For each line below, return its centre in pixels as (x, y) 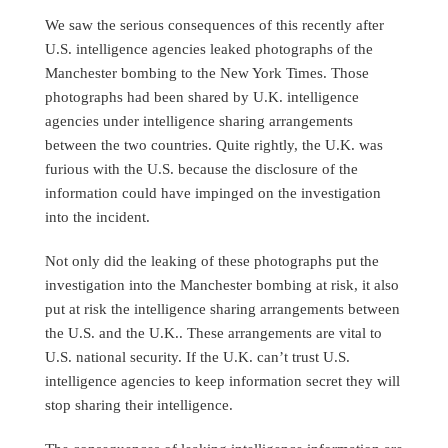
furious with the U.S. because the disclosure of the (201, 168)
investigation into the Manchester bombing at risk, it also (222, 284)
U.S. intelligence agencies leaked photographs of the (209, 48)
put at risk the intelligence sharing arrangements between (222, 308)
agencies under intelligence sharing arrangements (199, 120)
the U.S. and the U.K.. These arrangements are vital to (213, 332)
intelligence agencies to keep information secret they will (222, 380)
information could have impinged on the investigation (213, 192)
